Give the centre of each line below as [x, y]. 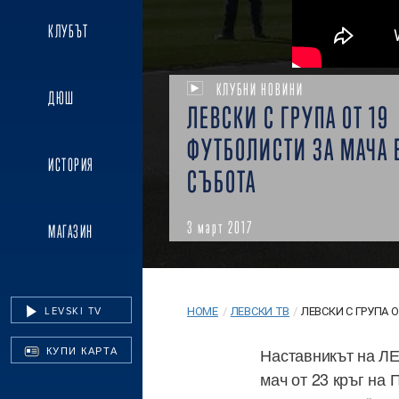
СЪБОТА [222, 181]
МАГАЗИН [71, 232]
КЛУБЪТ [69, 32]
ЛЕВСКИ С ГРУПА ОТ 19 [288, 117]
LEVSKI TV [71, 311]
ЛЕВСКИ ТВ [260, 312]
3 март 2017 [220, 227]
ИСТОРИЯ [71, 165]
